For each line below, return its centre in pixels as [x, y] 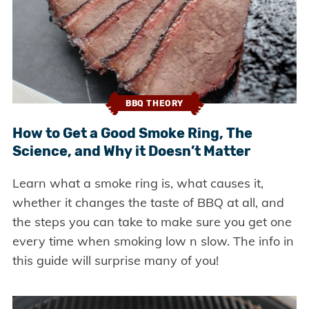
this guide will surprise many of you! [115, 260]
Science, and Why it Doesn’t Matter [131, 151]
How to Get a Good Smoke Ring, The [132, 133]
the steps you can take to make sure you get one [152, 221]
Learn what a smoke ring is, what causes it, [138, 183]
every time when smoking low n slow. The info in [153, 241]
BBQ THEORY [154, 104]
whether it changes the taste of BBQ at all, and [148, 202]
